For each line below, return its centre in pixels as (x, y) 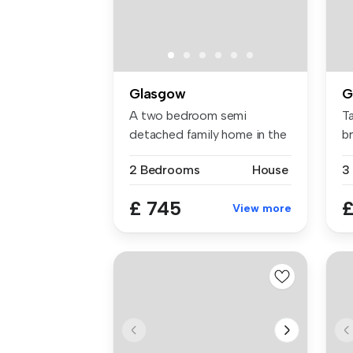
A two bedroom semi (188, 115)
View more (262, 208)
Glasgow (158, 93)
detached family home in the (208, 134)
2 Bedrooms (165, 169)
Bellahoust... (162, 153)
